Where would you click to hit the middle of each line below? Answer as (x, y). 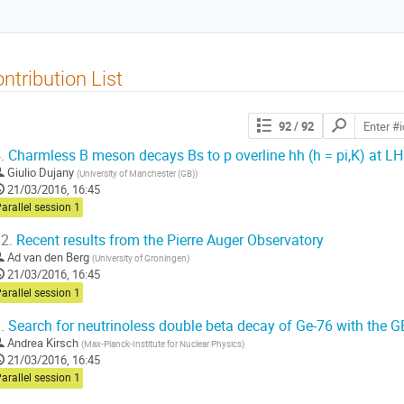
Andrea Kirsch (43, 342)
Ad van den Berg (48, 257)
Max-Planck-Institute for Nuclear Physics (163, 343)
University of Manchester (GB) (137, 173)
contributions (357, 137)
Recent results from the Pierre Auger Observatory (168, 241)
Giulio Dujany (41, 172)
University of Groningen (141, 258)
